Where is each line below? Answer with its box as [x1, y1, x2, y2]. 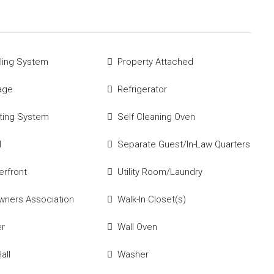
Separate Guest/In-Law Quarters [117, 139, 251, 150]
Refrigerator [117, 84, 168, 95]
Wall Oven [117, 221, 158, 232]
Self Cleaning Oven [117, 111, 196, 122]
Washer [117, 249, 149, 260]
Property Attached [117, 56, 194, 67]
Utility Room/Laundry [117, 166, 203, 177]
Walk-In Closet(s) [117, 194, 187, 205]
